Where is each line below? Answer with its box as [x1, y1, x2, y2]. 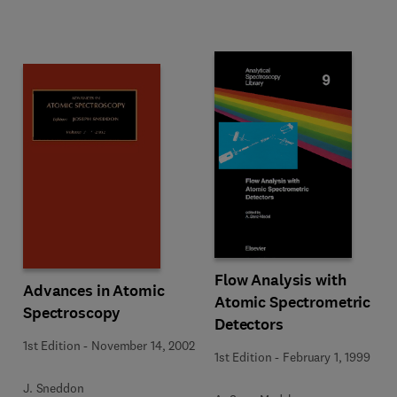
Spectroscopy [23, 301, 121, 323]
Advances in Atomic [23, 279, 165, 301]
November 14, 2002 [91, 337, 195, 354]
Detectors [214, 314, 284, 335]
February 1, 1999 [283, 349, 370, 365]
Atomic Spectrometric [214, 292, 371, 313]
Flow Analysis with [214, 269, 346, 291]
